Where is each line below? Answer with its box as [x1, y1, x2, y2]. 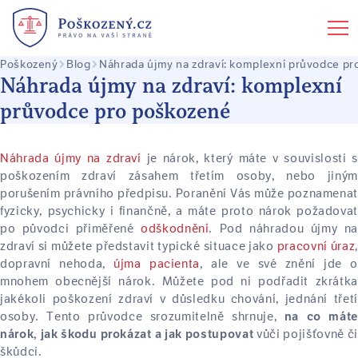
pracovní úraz [273, 238, 356, 254]
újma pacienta [113, 256, 201, 272]
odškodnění [141, 221, 209, 237]
